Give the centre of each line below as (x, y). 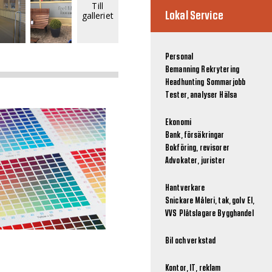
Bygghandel (236, 214)
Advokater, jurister (195, 161)
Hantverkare (185, 188)
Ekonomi (178, 123)
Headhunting (185, 83)
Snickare (179, 201)
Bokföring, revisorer (197, 148)
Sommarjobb (226, 83)
